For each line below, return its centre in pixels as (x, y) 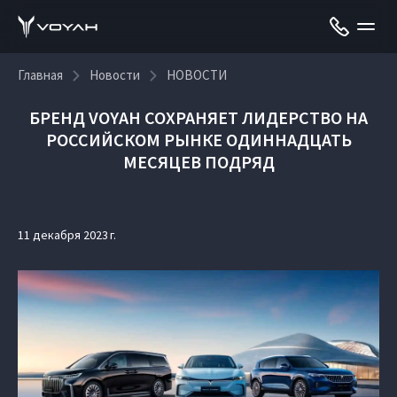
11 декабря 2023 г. (67, 235)
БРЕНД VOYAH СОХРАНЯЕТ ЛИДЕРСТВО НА (198, 117)
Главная (40, 75)
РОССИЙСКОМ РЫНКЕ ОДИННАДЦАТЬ (198, 140)
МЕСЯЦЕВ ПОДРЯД (198, 162)
